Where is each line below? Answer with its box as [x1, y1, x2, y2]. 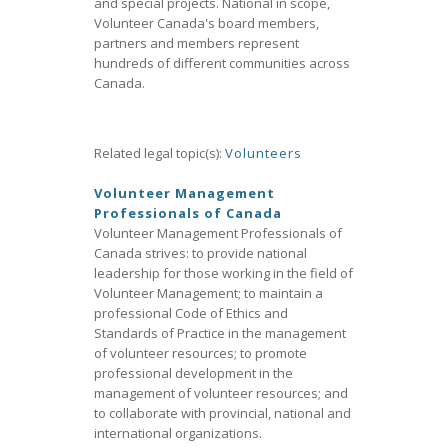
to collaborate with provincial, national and [94, 404, 351, 422]
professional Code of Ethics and [94, 304, 288, 322]
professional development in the [94, 364, 293, 382]
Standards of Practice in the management [94, 324, 346, 342]
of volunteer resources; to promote [94, 344, 307, 362]
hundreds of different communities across [94, 54, 350, 72]
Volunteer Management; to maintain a [94, 284, 323, 302]
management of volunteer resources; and [94, 384, 348, 402]
